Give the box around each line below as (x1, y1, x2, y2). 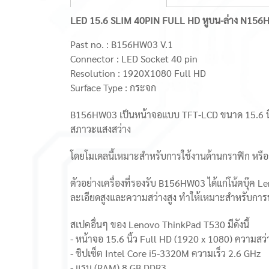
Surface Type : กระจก (70, 81, 156, 94)
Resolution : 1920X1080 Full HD (70, 67, 206, 79)
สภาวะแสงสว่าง (70, 122, 131, 135)
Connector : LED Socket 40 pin (70, 52, 198, 65)
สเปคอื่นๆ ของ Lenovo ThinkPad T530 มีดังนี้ (70, 218, 249, 231)
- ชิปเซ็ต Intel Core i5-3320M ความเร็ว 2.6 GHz (70, 247, 261, 259)
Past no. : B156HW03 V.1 (70, 38, 173, 50)
